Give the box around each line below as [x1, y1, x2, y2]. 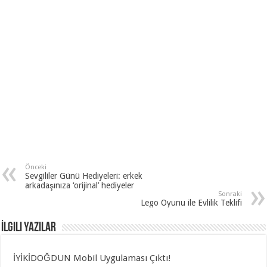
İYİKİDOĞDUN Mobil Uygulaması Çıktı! [13, 252, 172, 263]
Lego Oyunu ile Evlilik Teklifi [140, 197, 242, 207]
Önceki [25, 163, 47, 171]
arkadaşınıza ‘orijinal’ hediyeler [25, 180, 135, 190]
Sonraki [218, 190, 242, 198]
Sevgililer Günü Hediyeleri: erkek [25, 170, 143, 181]
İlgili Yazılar [1, 221, 57, 235]
